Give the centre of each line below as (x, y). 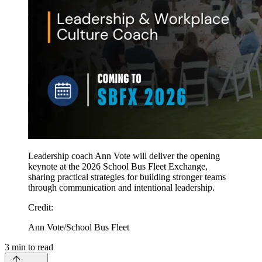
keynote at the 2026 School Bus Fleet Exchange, (118, 167)
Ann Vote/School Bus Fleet (79, 227)
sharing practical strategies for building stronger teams (127, 177)
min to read (31, 247)
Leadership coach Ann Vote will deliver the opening (124, 156)
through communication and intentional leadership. (121, 188)
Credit (39, 208)
